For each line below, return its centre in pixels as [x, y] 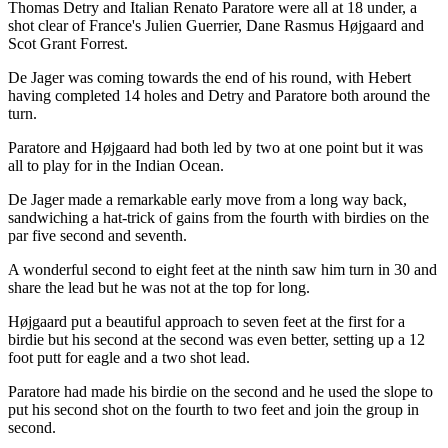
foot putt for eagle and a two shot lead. [129, 357]
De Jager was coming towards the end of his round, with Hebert [209, 77]
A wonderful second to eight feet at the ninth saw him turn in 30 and [222, 269]
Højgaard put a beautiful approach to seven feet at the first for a [206, 321]
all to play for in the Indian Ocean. [116, 165]
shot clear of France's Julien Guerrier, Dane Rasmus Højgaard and [216, 25]
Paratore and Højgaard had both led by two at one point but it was [215, 147]
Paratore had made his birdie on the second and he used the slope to [220, 391]
